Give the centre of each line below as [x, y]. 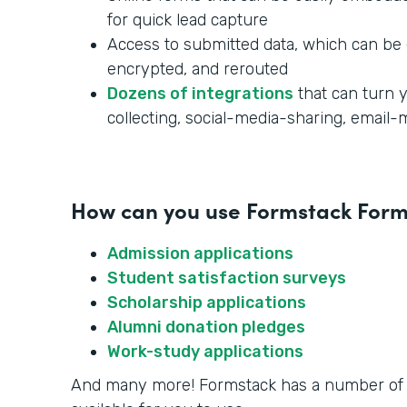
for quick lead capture [188, 20]
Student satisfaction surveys [227, 278]
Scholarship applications [207, 303]
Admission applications [200, 254]
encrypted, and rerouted [198, 69]
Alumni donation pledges [206, 328]
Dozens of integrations [200, 94]
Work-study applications [205, 352]
